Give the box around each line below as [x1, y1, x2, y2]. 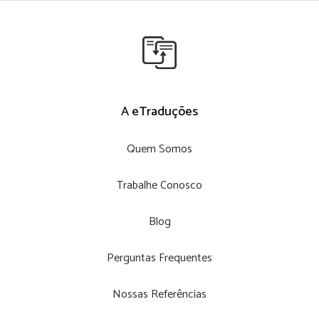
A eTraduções [121, 101, 198, 123]
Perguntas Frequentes [107, 249, 212, 268]
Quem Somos [127, 140, 192, 159]
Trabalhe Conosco [117, 176, 202, 196]
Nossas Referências [113, 285, 206, 305]
